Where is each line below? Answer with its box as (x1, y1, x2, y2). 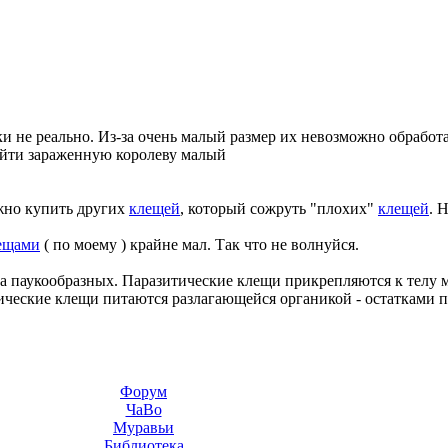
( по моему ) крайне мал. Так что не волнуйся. (40, 236, 359, 254)
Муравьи (113, 419, 174, 436)
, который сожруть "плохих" (180, 200, 378, 218)
